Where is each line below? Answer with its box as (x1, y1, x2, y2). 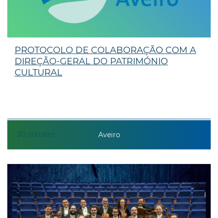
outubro (27, 129, 55, 139)
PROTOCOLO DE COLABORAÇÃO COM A (15, 44, 196, 55)
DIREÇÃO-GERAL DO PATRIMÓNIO (15, 55, 168, 67)
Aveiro (98, 130, 120, 140)
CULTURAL (15, 67, 62, 78)
